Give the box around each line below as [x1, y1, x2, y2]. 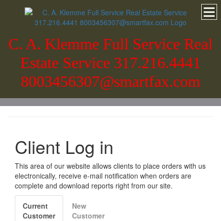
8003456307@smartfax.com [21, 73, 200, 90]
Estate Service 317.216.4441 [20, 54, 201, 72]
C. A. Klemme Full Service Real [8, 35, 213, 53]
